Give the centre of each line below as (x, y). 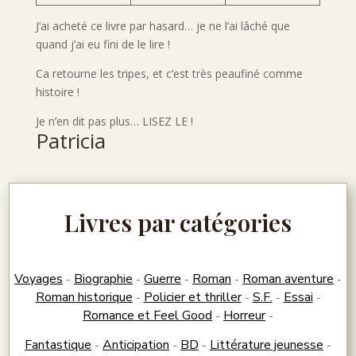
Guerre (163, 279)
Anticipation (136, 345)
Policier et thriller (192, 298)
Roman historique (84, 298)
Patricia (70, 141)
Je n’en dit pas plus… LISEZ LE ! (114, 122)
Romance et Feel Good (147, 316)
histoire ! (57, 92)
